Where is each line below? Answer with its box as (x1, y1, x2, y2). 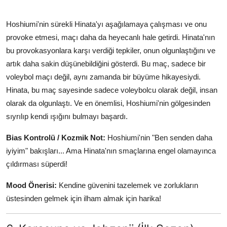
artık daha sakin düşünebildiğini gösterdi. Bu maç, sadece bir (6, 59, 206, 68)
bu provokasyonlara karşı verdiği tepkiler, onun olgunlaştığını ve (6, 46, 215, 55)
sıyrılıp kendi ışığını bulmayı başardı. (6, 111, 128, 121)
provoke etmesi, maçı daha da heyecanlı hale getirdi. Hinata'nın (6, 32, 215, 42)
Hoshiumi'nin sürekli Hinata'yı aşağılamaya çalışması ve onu (6, 19, 207, 28)
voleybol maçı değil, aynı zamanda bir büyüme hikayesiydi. (6, 72, 201, 81)
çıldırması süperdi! (6, 159, 67, 168)
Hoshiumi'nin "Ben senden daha (105, 133, 212, 142)
